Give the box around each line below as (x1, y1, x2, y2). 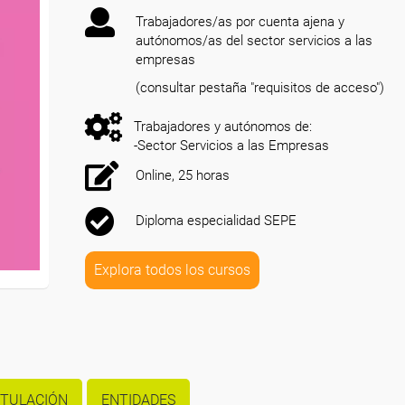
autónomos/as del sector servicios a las (136, 33, 372, 49)
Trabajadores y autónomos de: (134, 118, 312, 135)
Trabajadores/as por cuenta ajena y (136, 14, 344, 30)
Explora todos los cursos (94, 261, 250, 278)
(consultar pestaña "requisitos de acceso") (136, 80, 384, 96)
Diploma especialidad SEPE (136, 212, 297, 229)
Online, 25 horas (136, 167, 230, 184)
